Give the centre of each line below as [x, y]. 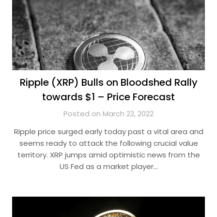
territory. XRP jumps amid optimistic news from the [108, 155]
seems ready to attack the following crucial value [108, 143]
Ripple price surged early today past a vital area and [108, 132]
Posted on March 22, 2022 [108, 114]
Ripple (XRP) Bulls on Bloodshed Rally [108, 82]
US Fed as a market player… [108, 166]
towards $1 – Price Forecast [108, 97]
